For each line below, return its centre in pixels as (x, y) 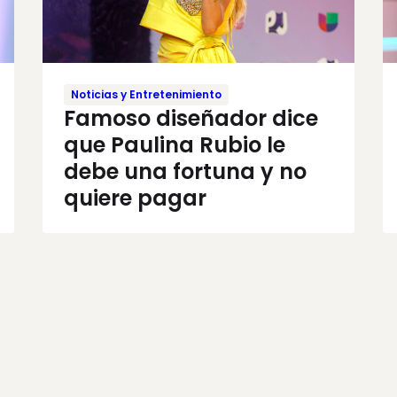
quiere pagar (135, 198)
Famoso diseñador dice (191, 118)
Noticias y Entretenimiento (146, 94)
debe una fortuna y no (185, 171)
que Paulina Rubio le (175, 144)
